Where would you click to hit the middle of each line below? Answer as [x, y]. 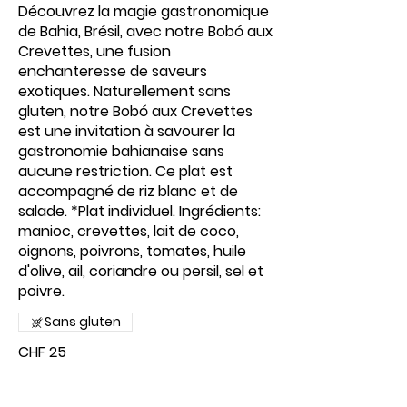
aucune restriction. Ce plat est [125, 171]
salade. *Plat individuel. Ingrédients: [139, 211]
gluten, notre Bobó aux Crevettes [135, 111]
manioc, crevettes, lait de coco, [129, 231]
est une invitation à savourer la [127, 131]
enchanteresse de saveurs [113, 71]
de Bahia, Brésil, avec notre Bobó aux [145, 31]
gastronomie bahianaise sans [121, 151]
